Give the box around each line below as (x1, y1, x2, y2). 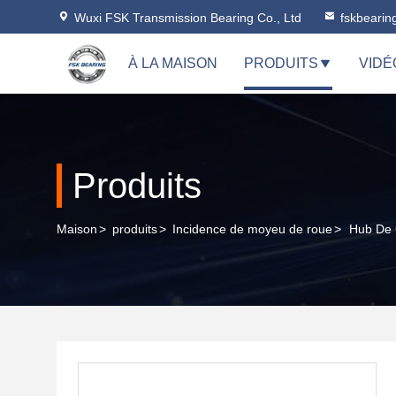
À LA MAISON (128, 56, 217, 71)
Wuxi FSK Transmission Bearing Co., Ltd (74, 11, 301, 25)
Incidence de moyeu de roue (172, 222, 332, 236)
